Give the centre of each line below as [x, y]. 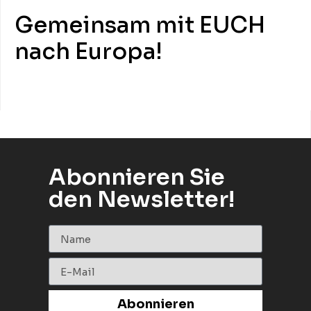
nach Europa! [89, 52]
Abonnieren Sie [137, 177]
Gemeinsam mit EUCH [140, 25]
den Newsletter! [142, 200]
